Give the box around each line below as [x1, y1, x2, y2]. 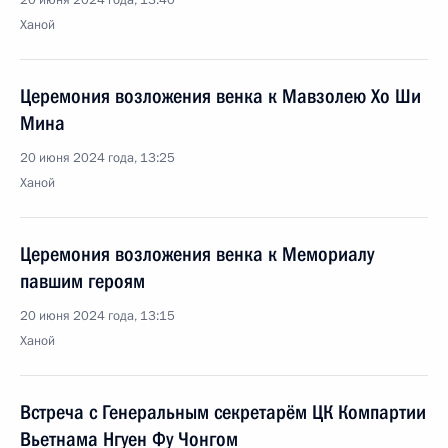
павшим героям [20, 269, 145, 293]
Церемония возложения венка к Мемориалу [20, 242, 374, 266]
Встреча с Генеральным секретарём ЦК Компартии [20, 400, 426, 424]
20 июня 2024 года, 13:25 [20, 149, 175, 167]
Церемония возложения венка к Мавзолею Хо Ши [20, 84, 421, 108]
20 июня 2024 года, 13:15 [20, 307, 175, 325]
